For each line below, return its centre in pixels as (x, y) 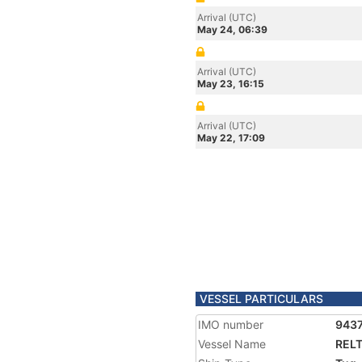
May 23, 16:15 (231, 84)
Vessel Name (232, 344)
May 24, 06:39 (232, 29)
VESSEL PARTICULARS (261, 299)
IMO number (231, 324)
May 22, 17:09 (231, 138)
